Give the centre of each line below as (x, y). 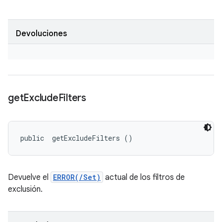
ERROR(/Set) (77, 177)
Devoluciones (41, 34)
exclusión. (25, 189)
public (34, 138)
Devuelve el (29, 177)
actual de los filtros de (144, 177)
